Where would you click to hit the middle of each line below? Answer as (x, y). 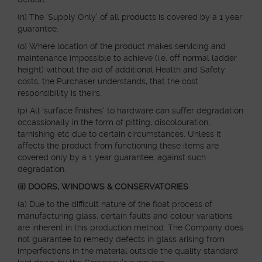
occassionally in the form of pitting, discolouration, (114, 122)
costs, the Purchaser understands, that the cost (108, 81)
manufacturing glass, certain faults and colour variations (125, 216)
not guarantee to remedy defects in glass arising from (121, 239)
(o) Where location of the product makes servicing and (122, 46)
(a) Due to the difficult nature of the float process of (115, 204)
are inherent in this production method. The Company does (130, 227)
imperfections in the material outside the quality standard (128, 251)
